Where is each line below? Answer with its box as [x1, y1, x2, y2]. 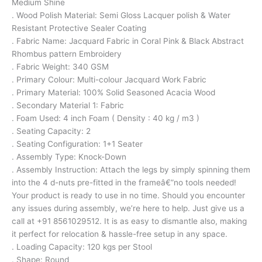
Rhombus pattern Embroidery [12, 49, 122, 58]
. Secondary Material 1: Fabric [12, 100, 124, 110]
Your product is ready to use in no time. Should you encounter [12, 190, 245, 200]
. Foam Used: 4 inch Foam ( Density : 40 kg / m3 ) [12, 113, 199, 123]
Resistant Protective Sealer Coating [12, 23, 146, 33]
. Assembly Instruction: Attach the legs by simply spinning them [12, 164, 250, 174]
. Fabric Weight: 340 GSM [12, 61, 109, 71]
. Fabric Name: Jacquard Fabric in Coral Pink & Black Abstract [12, 36, 244, 46]
